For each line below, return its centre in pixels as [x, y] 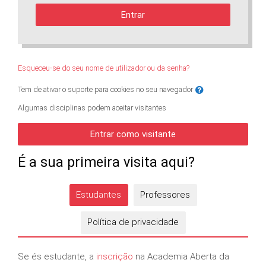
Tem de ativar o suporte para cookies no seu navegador [106, 89]
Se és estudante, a [57, 256]
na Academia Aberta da [181, 256]
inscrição [115, 256]
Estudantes [99, 194]
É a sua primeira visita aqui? [106, 162]
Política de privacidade [133, 222]
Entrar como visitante [133, 134]
